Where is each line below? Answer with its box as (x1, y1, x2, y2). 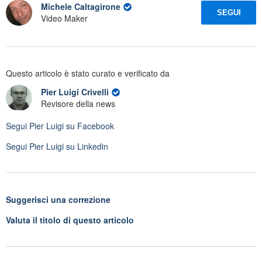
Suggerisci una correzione (6, 193, 111, 205)
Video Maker (41, 12, 88, 25)
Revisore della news (41, 98, 115, 110)
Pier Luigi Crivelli (41, 86, 111, 98)
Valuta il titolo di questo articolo (6, 213, 134, 226)
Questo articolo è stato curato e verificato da (6, 67, 170, 79)
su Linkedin (64, 140, 108, 152)
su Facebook (64, 119, 114, 132)
